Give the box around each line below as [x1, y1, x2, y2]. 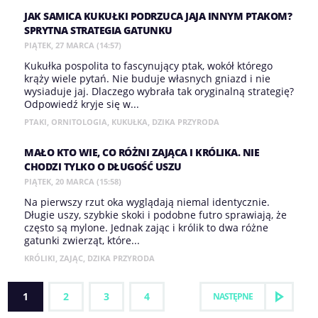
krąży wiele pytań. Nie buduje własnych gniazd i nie [24, 72, 270, 85]
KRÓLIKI [24, 253, 55, 263]
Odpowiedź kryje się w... [24, 97, 139, 111]
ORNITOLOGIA [51, 116, 107, 127]
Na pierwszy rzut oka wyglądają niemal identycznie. [24, 195, 270, 209]
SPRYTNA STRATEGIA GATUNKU [24, 23, 172, 37]
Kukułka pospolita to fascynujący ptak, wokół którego [24, 59, 273, 72]
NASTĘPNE [213, 290, 253, 302]
